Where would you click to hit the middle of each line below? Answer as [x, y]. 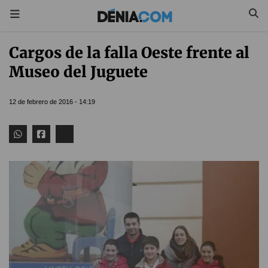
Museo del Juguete [78, 72]
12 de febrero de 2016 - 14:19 [52, 102]
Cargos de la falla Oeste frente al [129, 53]
